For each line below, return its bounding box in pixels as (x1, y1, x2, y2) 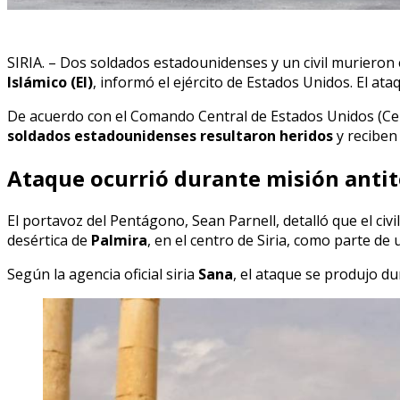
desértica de (7, 229, 91, 250)
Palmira (91, 229, 147, 250)
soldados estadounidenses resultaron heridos (7, 125, 333, 146)
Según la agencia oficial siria (7, 263, 198, 284)
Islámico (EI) (7, 71, 93, 92)
